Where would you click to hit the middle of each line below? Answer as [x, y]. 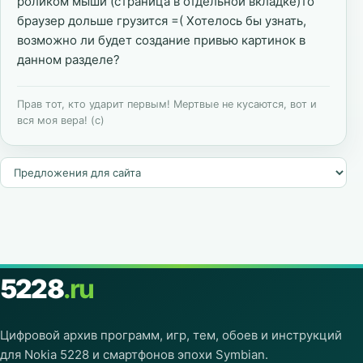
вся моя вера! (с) [61, 120]
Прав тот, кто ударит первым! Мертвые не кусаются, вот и [167, 104]
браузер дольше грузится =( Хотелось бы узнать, [162, 21]
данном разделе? [68, 60]
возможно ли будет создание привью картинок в [161, 40]
